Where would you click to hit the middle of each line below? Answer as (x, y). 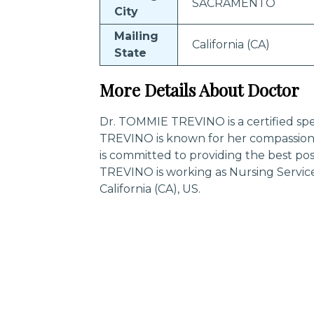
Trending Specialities (142, 299)
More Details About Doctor (199, 90)
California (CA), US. (150, 189)
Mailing (136, 36)
